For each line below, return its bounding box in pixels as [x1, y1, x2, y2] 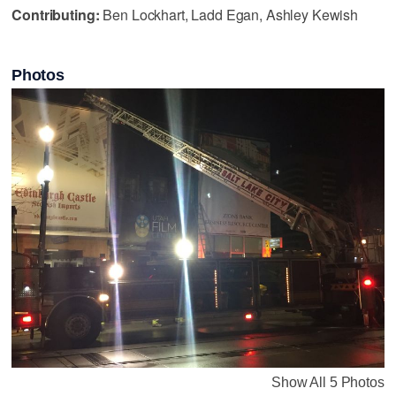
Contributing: [11, 4, 100, 25]
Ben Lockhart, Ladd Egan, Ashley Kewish [99, 4, 359, 25]
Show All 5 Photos [271, 374, 385, 390]
